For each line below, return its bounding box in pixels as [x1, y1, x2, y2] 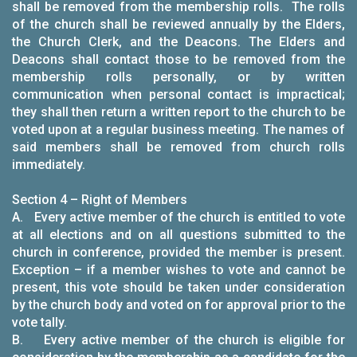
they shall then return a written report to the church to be [12, 104, 345, 120]
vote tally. [12, 315, 67, 330]
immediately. [12, 157, 85, 172]
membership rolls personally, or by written [12, 69, 345, 84]
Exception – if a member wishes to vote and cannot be [12, 262, 345, 277]
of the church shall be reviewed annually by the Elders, [12, 17, 345, 32]
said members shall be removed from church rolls [12, 139, 345, 155]
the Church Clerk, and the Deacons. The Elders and [12, 34, 345, 49]
